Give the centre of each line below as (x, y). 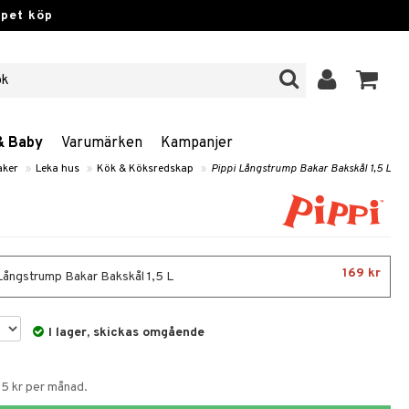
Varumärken (102, 143)
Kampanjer (197, 143)
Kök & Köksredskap (145, 169)
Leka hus (58, 169)
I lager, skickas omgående (127, 333)
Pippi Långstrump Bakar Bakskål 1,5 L (301, 169)
